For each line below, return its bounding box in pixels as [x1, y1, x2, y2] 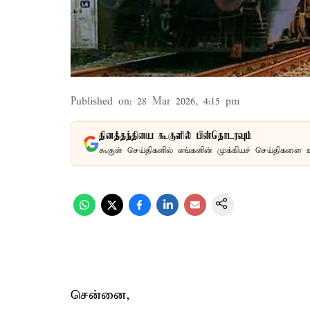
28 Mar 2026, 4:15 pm [137, 95, 239, 108]
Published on [71, 95, 129, 108]
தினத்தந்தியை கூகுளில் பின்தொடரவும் [99, 130, 252, 143]
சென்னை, [71, 287, 130, 303]
